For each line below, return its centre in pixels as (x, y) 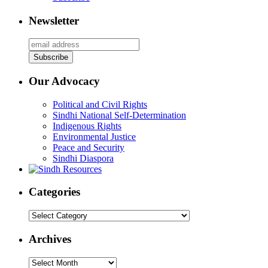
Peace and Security (89, 147)
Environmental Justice (94, 136)
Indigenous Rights (87, 126)
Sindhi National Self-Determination (119, 115)
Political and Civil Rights (100, 104)
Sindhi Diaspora (83, 158)
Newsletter (54, 20)
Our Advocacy (64, 81)
